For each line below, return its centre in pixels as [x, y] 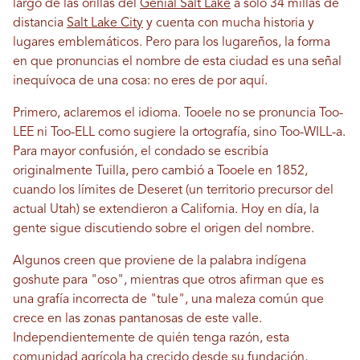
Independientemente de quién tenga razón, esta [151, 338]
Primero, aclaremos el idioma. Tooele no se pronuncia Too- [178, 113]
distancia [40, 23]
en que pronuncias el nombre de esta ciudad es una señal [177, 62]
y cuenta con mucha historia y [229, 23]
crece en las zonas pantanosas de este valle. [137, 319]
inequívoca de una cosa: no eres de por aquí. [140, 81]
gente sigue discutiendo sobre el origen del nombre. [164, 229]
